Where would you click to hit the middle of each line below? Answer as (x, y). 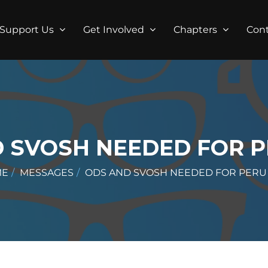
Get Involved (115, 30)
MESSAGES (46, 173)
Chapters (197, 30)
